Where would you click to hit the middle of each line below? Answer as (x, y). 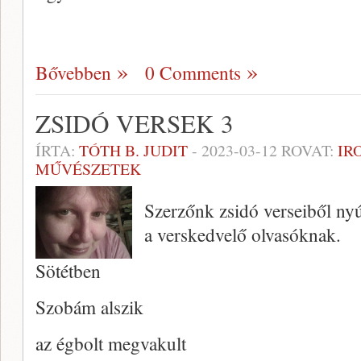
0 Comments (193, 73)
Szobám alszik (89, 307)
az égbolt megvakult (111, 343)
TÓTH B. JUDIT (133, 150)
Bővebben (73, 73)
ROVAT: (307, 150)
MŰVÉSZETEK (88, 169)
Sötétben (68, 271)
